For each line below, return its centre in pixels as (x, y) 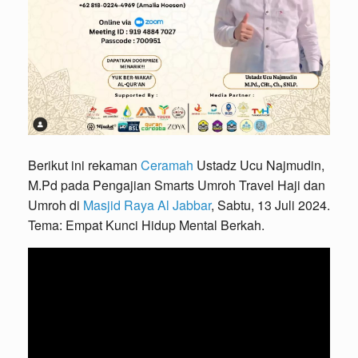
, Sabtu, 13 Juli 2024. (270, 205)
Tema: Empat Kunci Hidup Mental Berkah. (146, 225)
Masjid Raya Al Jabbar (147, 205)
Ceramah (167, 165)
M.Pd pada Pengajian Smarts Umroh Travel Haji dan (177, 185)
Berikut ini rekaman (84, 165)
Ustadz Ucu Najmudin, (259, 165)
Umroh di (56, 205)
